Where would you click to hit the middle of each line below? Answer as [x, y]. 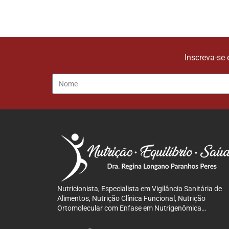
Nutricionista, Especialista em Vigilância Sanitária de [140, 189]
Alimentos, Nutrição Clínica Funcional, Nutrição [131, 199]
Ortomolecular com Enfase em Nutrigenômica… [132, 208]
